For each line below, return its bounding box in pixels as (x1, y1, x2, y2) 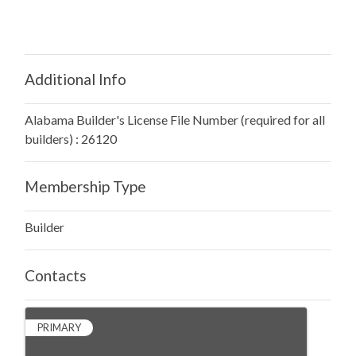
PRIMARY (37, 320, 81, 334)
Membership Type (25, 177, 146, 196)
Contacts (25, 265, 87, 284)
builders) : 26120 (25, 131, 117, 147)
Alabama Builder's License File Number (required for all (25, 112, 325, 128)
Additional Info (25, 69, 126, 88)
